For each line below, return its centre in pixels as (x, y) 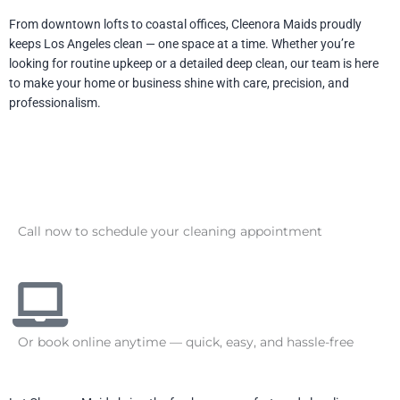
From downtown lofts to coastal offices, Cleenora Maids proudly (185, 25)
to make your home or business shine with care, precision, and (179, 83)
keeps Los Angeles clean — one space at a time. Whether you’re (182, 44)
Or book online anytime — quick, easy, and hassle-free (186, 342)
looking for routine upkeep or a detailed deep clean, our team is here (194, 64)
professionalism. (55, 103)
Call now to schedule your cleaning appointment (170, 231)
